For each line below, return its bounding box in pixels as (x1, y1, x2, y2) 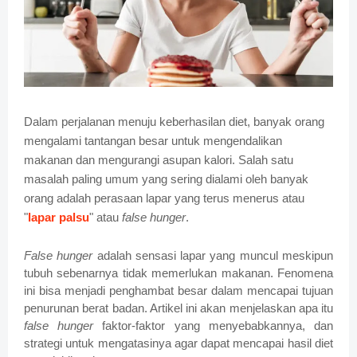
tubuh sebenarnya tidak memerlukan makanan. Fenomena (24, 266, 333, 280)
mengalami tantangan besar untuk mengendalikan (24, 134, 282, 148)
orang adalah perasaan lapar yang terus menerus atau (24, 191, 304, 206)
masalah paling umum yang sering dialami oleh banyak (24, 172, 308, 186)
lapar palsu (28, 210, 89, 225)
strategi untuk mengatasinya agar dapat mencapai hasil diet (24, 336, 333, 351)
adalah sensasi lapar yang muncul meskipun (92, 249, 334, 263)
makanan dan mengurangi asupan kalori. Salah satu (24, 153, 293, 167)
